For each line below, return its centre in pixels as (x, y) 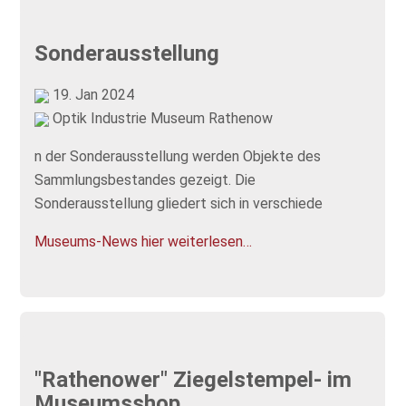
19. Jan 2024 (92, 94)
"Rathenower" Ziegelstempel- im (193, 380)
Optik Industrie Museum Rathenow (161, 118)
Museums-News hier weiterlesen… (144, 241)
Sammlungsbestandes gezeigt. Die (145, 179)
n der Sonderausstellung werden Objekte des (178, 156)
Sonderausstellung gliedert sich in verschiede (179, 203)
